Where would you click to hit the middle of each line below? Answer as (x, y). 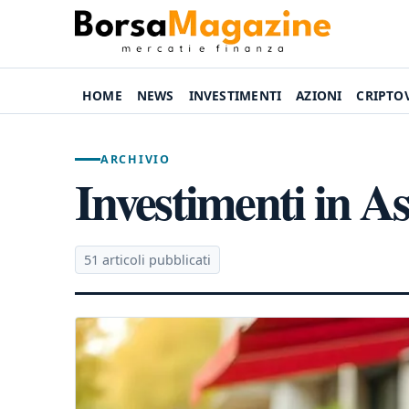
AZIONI (319, 95)
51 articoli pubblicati (147, 260)
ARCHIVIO (136, 159)
